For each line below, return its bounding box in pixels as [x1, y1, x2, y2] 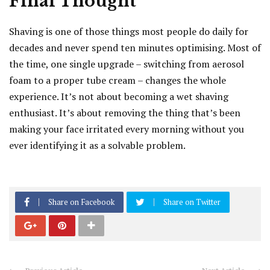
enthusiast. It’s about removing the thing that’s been [9, 106, 240, 120]
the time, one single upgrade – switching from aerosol [9, 57, 244, 71]
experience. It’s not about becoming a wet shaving [9, 90, 228, 104]
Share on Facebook [48, 196, 115, 208]
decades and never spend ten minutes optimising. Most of [9, 41, 261, 55]
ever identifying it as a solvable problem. [9, 139, 186, 152]
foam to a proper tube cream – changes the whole [9, 74, 226, 87]
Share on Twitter [163, 196, 221, 208]
